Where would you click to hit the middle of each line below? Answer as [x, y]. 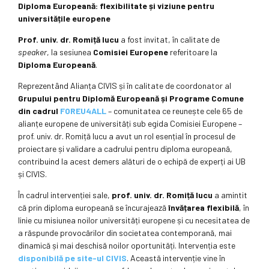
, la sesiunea [70, 52]
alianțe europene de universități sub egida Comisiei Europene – [130, 124]
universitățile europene [64, 19]
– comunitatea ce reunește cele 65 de [174, 111]
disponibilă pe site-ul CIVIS [72, 258]
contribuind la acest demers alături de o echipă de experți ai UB [132, 162]
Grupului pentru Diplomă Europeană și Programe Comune [131, 98]
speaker [32, 52]
